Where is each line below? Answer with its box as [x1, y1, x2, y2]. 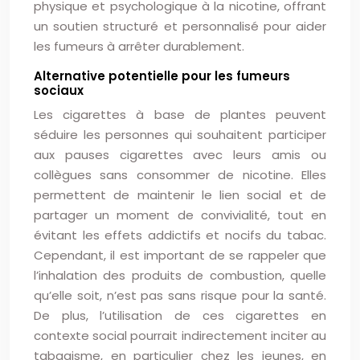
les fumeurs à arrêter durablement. [34, 38, 244, 55]
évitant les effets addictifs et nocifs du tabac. [34, 227, 326, 243]
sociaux [34, 82, 84, 99]
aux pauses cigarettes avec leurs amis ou [34, 146, 326, 163]
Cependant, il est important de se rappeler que [34, 247, 326, 264]
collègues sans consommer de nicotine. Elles [34, 166, 326, 183]
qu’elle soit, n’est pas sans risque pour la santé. [34, 287, 326, 304]
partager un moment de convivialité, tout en [34, 207, 326, 223]
